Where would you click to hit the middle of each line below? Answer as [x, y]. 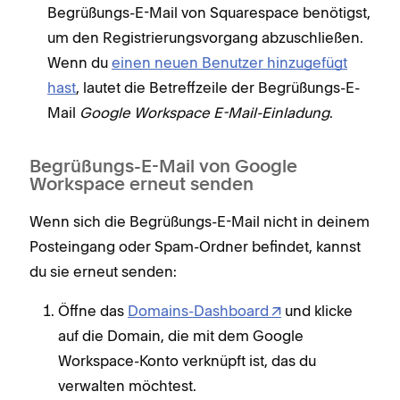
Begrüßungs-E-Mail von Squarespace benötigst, [209, 13]
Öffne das [93, 311]
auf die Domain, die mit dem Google [181, 336]
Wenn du [79, 63]
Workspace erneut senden [142, 186]
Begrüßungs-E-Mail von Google [163, 168]
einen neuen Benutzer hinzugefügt [229, 63]
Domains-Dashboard [198, 311]
